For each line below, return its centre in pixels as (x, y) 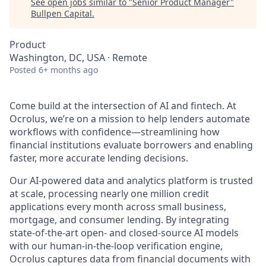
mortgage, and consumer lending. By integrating (119, 220)
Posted (23, 70)
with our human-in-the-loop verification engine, (116, 246)
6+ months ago (68, 70)
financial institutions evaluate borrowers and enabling (131, 145)
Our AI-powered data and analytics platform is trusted (131, 180)
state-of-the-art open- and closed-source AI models (124, 233)
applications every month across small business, (118, 207)
